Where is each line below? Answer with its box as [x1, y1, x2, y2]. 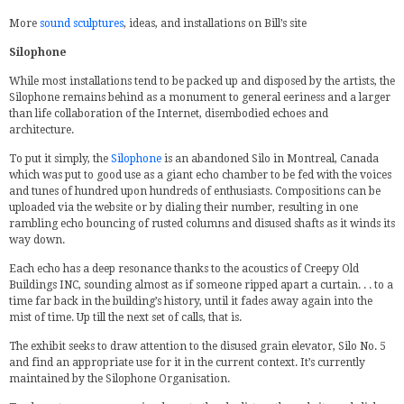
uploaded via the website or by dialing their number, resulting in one [9, 201, 358, 214]
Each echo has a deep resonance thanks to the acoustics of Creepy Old [9, 262, 359, 275]
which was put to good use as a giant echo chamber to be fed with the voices [9, 169, 391, 181]
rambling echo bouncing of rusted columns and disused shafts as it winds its [9, 217, 395, 230]
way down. [9, 234, 65, 246]
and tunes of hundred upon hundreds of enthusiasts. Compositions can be [9, 185, 381, 197]
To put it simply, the [9, 152, 111, 165]
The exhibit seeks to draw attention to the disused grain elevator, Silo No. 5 [9, 340, 386, 353]
